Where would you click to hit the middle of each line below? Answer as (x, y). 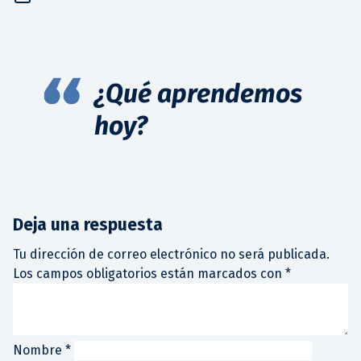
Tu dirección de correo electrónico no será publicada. (171, 254)
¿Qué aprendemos (199, 93)
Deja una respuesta (88, 224)
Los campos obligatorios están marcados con (149, 273)
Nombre (39, 350)
